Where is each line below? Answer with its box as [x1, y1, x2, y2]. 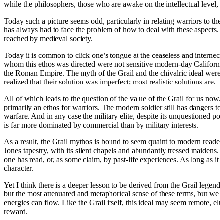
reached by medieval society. [4, 34, 93, 43]
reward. [4, 207, 27, 216]
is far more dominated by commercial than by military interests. [4, 120, 198, 129]
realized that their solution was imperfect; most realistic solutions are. [4, 77, 216, 86]
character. [4, 164, 33, 172]
